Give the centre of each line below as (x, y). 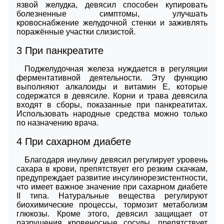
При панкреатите (63, 50)
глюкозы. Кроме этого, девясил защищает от (112, 213)
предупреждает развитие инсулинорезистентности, (112, 177)
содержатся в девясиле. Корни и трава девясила (112, 95)
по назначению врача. (57, 122)
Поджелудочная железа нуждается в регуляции (116, 68)
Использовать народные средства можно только (112, 113)
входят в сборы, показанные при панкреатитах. (112, 104)
